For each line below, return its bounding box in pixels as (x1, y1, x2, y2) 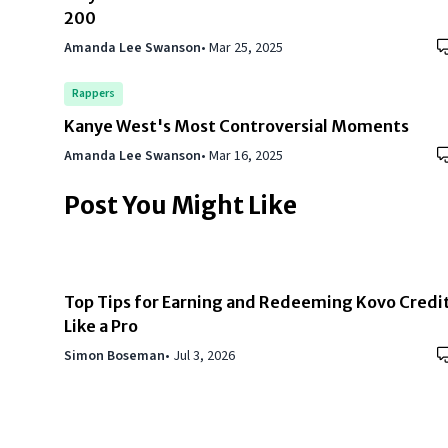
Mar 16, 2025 (209, 146, 283, 167)
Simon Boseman (64, 346, 165, 367)
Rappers (72, 85, 115, 103)
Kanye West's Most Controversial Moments (64, 116, 409, 137)
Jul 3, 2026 (173, 346, 235, 367)
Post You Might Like (64, 190, 297, 222)
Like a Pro (64, 316, 138, 337)
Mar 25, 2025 (209, 38, 283, 59)
